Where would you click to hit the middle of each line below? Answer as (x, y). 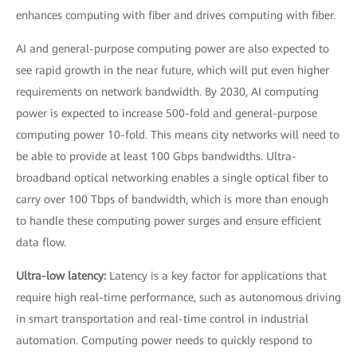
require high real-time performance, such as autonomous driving (178, 298)
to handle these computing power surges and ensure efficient (169, 221)
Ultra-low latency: (63, 276)
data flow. (41, 243)
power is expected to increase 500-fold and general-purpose (167, 114)
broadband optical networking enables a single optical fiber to (172, 178)
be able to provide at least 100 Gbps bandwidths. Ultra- (156, 157)
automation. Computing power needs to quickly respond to (164, 341)
